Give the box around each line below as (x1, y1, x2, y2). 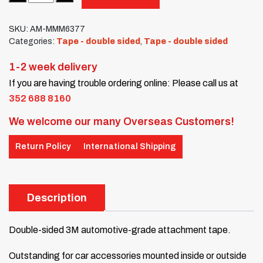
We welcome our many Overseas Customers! (9, 115, 234, 127)
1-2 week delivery (9, 60, 97, 73)
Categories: (9, 36, 56, 46)
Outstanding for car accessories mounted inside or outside (9, 250, 247, 261)
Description (27, 191, 87, 204)
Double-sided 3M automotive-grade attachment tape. (9, 224, 231, 235)
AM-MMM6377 (30, 24, 85, 33)
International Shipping (83, 142, 176, 151)
